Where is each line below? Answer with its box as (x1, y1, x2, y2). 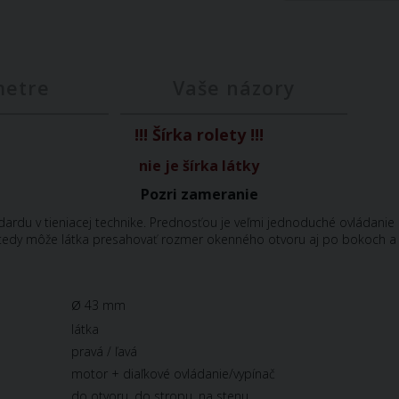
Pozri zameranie (140, 184, 258, 204)
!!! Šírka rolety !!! (134, 124, 265, 145)
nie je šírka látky (139, 155, 260, 175)
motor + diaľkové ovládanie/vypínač (70, 365, 275, 382)
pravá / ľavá (70, 343, 151, 360)
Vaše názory (172, 75, 295, 101)
